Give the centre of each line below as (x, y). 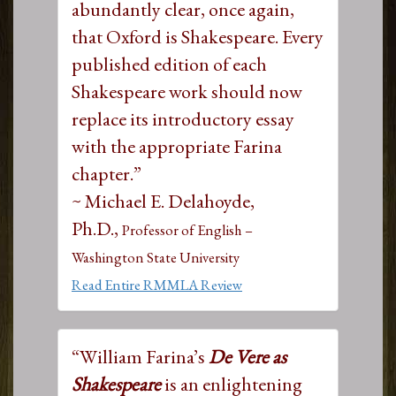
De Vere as (247, 356)
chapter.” (107, 173)
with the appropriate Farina (177, 146)
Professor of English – (187, 229)
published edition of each (169, 64)
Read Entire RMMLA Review (157, 284)
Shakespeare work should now (187, 91)
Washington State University (156, 257)
